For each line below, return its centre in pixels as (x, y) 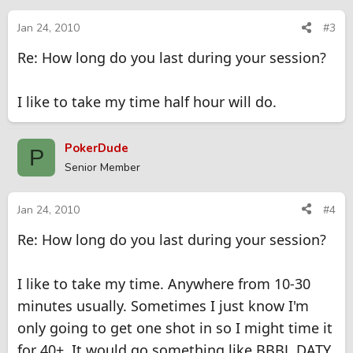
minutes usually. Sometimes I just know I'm (163, 305)
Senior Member (102, 168)
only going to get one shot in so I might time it (175, 327)
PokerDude (97, 149)
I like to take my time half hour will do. (147, 102)
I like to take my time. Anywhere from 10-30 (164, 283)
